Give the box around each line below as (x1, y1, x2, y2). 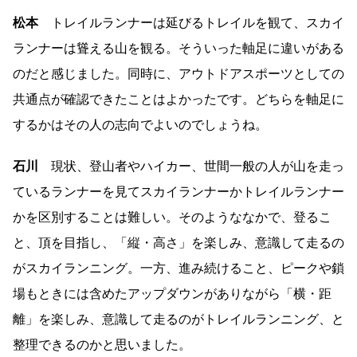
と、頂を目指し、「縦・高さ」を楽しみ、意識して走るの (13, 235, 344, 251)
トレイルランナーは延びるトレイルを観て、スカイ (38, 15, 344, 31)
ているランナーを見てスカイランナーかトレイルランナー (13, 184, 344, 200)
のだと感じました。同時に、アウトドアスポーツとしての (13, 66, 344, 82)
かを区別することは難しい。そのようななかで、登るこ (13, 210, 331, 226)
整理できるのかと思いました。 (13, 337, 191, 353)
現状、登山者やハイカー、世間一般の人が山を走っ (38, 159, 344, 175)
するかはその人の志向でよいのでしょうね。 (13, 117, 268, 133)
